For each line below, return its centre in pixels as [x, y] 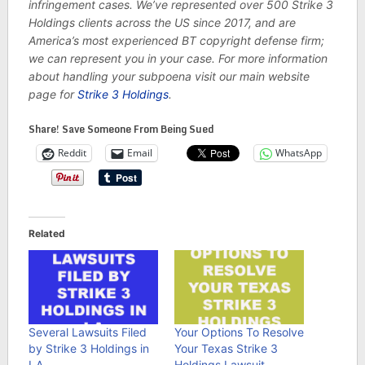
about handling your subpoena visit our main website [169, 76]
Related [46, 233]
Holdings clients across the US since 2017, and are [162, 22]
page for [53, 94]
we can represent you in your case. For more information [178, 58]
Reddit [72, 153]
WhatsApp [298, 153]
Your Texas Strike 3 [226, 348]
